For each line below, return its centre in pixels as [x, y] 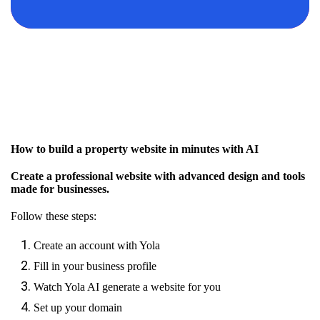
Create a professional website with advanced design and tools [158, 176]
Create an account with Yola [97, 245]
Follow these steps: [54, 216]
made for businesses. [60, 189]
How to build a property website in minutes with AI [135, 149]
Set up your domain [78, 307]
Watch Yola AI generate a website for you [127, 287]
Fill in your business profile [95, 266]
